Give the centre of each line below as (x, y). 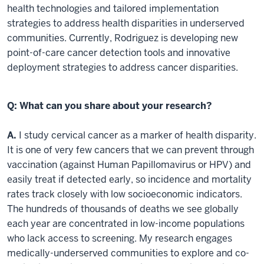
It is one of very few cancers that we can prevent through (131, 150)
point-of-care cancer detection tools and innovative (119, 52)
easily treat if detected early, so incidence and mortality (129, 179)
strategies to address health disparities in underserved (126, 23)
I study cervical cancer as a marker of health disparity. (136, 135)
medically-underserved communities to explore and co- (128, 253)
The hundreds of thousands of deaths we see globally (123, 209)
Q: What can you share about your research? (110, 105)
